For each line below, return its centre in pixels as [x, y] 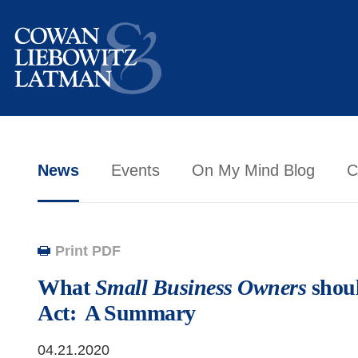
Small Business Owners [200, 287]
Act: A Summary [117, 313]
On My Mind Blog [253, 170]
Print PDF [88, 251]
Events [135, 170]
